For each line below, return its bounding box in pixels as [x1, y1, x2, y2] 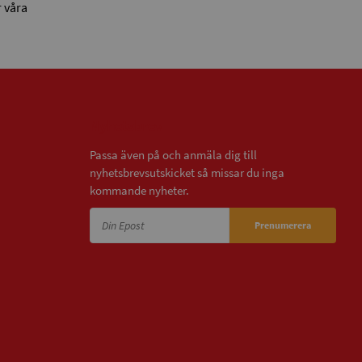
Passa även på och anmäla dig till [90, 147, 257, 163]
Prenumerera [255, 219, 311, 232]
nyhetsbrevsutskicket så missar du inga [90, 165, 284, 181]
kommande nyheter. [90, 183, 189, 199]
